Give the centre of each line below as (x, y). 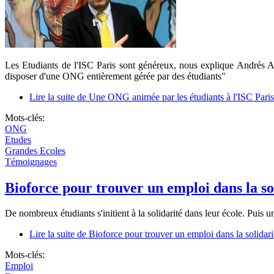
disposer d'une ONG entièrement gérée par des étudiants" (115, 76)
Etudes (18, 139)
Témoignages (31, 161)
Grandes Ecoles (35, 150)
